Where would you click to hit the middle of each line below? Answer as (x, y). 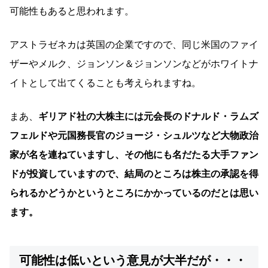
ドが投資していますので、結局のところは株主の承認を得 (134, 173)
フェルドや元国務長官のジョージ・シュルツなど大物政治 (134, 135)
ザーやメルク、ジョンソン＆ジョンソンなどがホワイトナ (134, 63)
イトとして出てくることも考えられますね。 (105, 83)
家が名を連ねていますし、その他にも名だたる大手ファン (134, 154)
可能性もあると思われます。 (72, 11)
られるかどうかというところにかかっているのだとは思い (134, 193)
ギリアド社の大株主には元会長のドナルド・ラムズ (148, 116)
